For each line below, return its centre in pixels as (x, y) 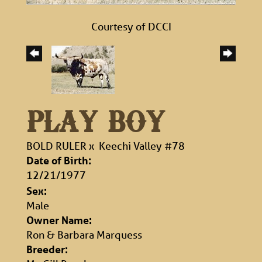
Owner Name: (59, 220)
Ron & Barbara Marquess (84, 235)
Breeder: (47, 249)
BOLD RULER (56, 146)
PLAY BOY (96, 125)
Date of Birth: (59, 161)
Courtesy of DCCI (131, 27)
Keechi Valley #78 (142, 146)
